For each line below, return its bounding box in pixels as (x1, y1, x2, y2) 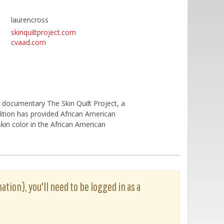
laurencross (10, 15, 48, 24)
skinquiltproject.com (10, 27, 76, 37)
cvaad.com (10, 37, 46, 47)
